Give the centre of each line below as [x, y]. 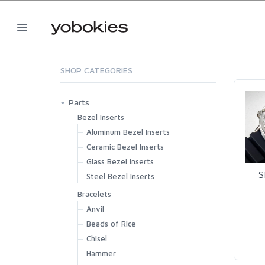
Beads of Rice [111, 224]
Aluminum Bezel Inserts [128, 132]
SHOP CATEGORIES [96, 70]
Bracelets [94, 194]
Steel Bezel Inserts [120, 176]
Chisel [97, 238]
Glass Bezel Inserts [120, 161]
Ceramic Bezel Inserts [125, 147]
